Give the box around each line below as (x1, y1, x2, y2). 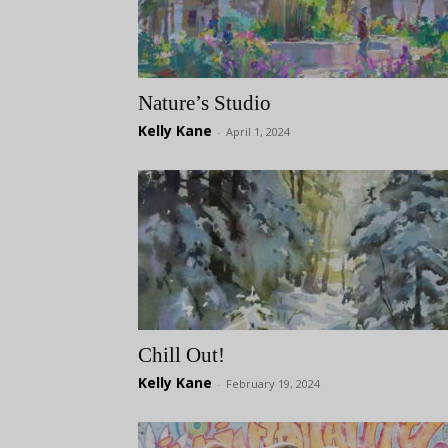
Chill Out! (138, 343, 225, 367)
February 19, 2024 (226, 376, 320, 391)
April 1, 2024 (226, 124, 290, 139)
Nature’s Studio (138, 91, 271, 115)
